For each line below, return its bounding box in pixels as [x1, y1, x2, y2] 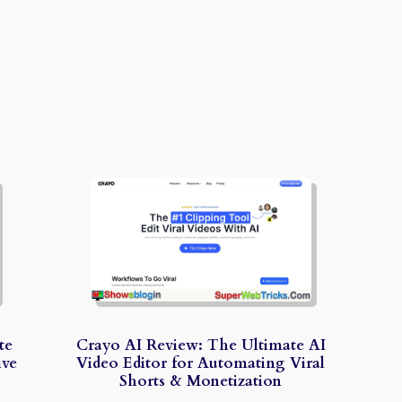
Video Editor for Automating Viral [76, 352, 326, 373]
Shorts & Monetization [119, 370, 283, 391]
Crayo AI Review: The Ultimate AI [75, 334, 326, 355]
